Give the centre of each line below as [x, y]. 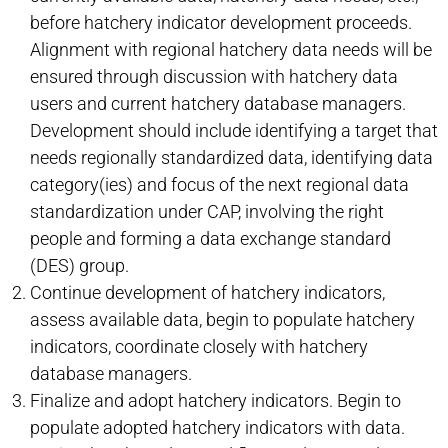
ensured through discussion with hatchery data [214, 76]
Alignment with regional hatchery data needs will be [231, 49]
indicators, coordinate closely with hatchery [199, 346]
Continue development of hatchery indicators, [207, 292]
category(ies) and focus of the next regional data [219, 184]
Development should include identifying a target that [234, 130]
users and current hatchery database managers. [218, 103]
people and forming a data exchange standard [210, 238]
